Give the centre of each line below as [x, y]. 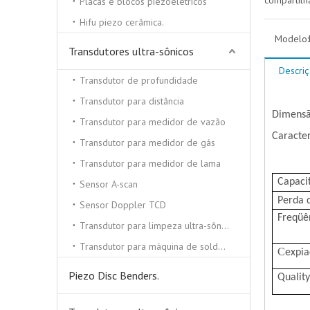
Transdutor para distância [132, 101]
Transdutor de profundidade [139, 80]
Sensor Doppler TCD [123, 205]
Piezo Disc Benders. [114, 275]
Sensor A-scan [109, 184]
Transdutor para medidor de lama [150, 163]
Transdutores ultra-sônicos [131, 51]
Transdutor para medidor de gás [147, 143]
